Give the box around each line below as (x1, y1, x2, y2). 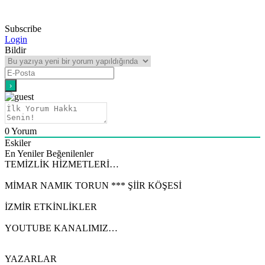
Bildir (5, 44, 26, 55)
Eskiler (5, 137, 31, 148)
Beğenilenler (46, 148, 93, 159)
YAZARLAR (5, 253, 57, 264)
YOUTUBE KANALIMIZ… (5, 222, 118, 233)
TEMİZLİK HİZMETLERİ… (5, 159, 119, 169)
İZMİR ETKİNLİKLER (5, 201, 97, 212)
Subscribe (5, 23, 41, 34)
